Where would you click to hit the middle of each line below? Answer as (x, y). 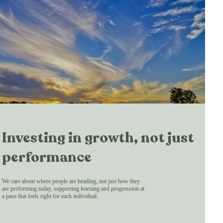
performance (47, 157)
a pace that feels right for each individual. (50, 196)
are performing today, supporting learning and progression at (73, 188)
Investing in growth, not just (98, 137)
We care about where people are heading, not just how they (71, 181)
